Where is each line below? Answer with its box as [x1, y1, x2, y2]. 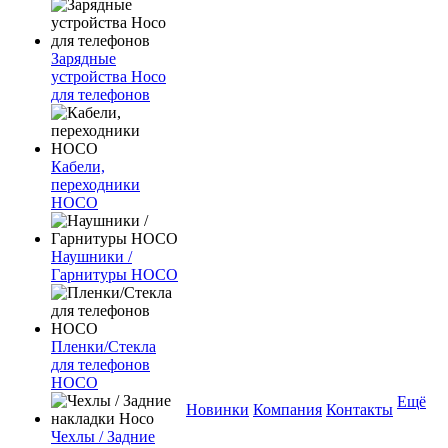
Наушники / [51, 248, 132, 265]
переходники [51, 176, 140, 193]
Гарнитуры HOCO [51, 266, 178, 283]
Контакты [326, 401, 393, 418]
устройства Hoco [51, 68, 166, 85]
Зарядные [51, 50, 116, 67]
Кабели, [51, 158, 105, 175]
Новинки [186, 401, 249, 418]
